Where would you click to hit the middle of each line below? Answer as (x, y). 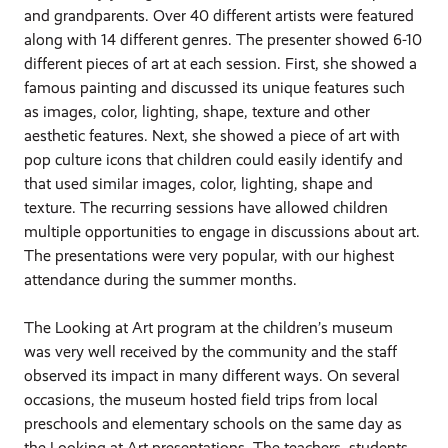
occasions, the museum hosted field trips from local (201, 399)
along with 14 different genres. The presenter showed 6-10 (223, 39)
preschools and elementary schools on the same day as (213, 423)
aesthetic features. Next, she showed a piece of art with (212, 135)
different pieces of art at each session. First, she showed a (221, 63)
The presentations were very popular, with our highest (209, 255)
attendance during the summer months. (161, 279)
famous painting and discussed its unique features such (215, 87)
